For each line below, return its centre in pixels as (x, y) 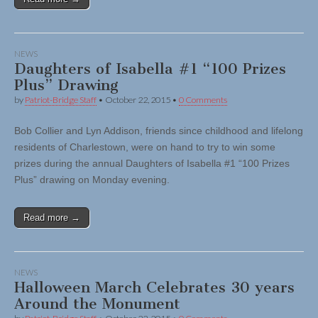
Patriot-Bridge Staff (61, 100)
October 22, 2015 (138, 100)
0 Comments (203, 100)
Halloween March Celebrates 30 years (154, 287)
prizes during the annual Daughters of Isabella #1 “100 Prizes (152, 164)
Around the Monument (97, 304)
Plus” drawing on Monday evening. (92, 180)
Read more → (52, 218)
